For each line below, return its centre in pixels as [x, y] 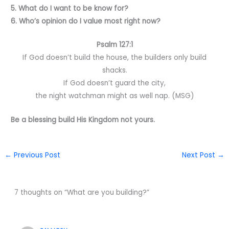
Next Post [199, 155]
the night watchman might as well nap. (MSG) [114, 96]
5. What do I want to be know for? [70, 8]
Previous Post [36, 155]
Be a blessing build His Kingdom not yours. [83, 120]
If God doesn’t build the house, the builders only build [114, 58]
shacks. [114, 71]
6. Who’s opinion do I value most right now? [86, 21]
